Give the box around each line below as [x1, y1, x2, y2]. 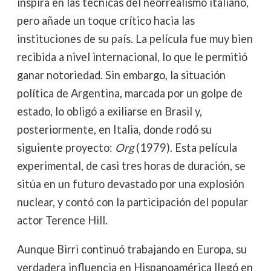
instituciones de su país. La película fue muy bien [16, 32, 253, 46]
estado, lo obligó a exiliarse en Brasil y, [16, 105, 202, 119]
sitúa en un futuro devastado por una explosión [16, 177, 244, 191]
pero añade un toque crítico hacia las [16, 14, 195, 28]
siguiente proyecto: [16, 141, 115, 155]
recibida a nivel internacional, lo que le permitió [16, 50, 247, 64]
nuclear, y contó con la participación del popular [16, 195, 248, 209]
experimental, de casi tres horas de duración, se [16, 159, 246, 173]
